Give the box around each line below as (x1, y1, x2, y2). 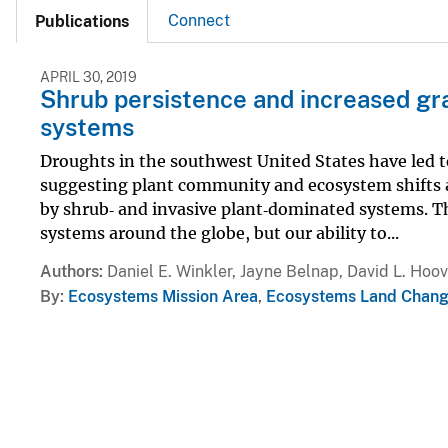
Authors (40, 261, 99, 281)
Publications (35, 12, 129, 32)
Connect (168, 11, 230, 31)
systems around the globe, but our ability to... (40, 222, 399, 243)
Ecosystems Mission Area (68, 286, 258, 306)
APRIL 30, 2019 (40, 69, 137, 86)
